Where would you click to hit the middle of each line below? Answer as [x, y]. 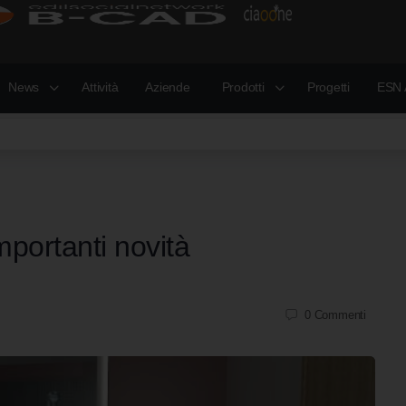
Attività [100, 87]
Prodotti [243, 87]
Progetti [328, 87]
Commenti [340, 314]
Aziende [168, 87]
